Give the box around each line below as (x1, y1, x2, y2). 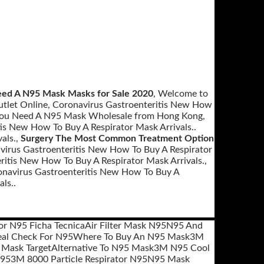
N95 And (166, 221, 203, 230)
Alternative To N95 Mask (51, 243, 154, 253)
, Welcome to (153, 89, 208, 98)
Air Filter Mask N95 (85, 221, 166, 230)
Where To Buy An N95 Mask (72, 232, 190, 242)
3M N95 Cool (153, 243, 210, 253)
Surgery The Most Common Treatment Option (21, 134, 214, 143)
